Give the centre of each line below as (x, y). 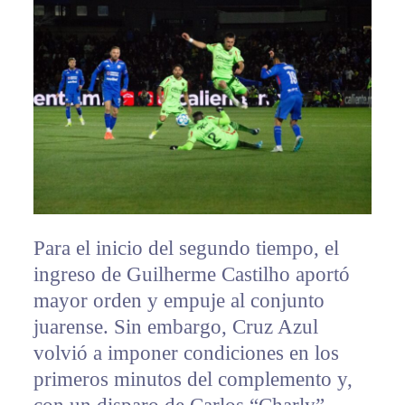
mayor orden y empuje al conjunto (179, 300)
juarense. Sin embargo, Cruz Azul (175, 326)
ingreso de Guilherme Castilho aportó (191, 274)
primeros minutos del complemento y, (193, 379)
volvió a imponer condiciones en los (186, 353)
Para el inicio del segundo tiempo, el (186, 248)
